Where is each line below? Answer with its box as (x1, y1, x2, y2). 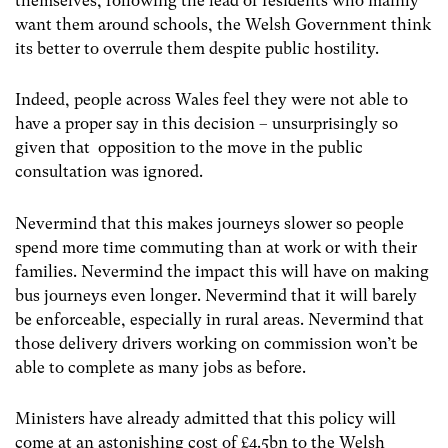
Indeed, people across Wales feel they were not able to (15, 90, 408, 110)
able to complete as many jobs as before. (15, 357, 306, 377)
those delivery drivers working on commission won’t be (15, 333, 418, 353)
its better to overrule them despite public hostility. (15, 39, 379, 59)
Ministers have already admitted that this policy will (15, 408, 396, 428)
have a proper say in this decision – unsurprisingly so (15, 114, 398, 134)
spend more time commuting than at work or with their (15, 237, 417, 257)
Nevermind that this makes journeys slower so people (15, 213, 404, 233)
